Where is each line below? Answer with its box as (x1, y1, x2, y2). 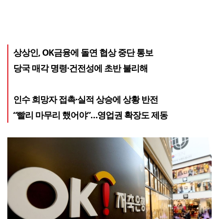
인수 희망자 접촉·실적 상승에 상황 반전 (13, 93, 158, 105)
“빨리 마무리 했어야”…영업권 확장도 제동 (13, 109, 168, 121)
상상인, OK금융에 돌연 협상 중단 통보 (13, 46, 153, 58)
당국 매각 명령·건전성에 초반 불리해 (13, 62, 148, 74)
